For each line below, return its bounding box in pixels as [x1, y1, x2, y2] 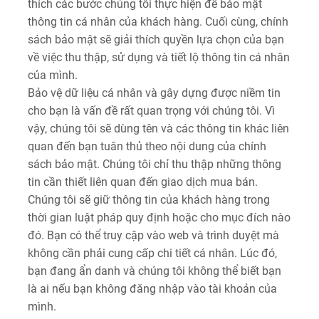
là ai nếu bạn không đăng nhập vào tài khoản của [28, 282, 277, 296]
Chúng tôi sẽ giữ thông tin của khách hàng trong [28, 193, 270, 206]
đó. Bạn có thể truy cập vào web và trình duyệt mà [28, 229, 279, 242]
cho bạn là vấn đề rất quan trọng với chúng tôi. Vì [28, 104, 275, 117]
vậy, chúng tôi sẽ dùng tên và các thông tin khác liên [28, 122, 289, 135]
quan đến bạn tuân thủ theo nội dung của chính [28, 140, 266, 153]
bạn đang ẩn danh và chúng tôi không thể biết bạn [28, 264, 281, 278]
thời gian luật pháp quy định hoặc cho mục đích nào [28, 211, 291, 224]
